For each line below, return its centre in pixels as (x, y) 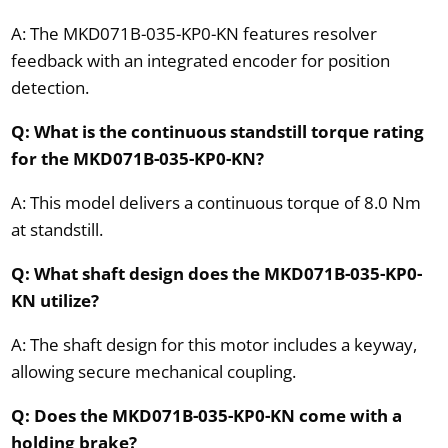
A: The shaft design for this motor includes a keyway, (213, 344)
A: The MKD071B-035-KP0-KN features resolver (193, 33)
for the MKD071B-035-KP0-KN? (137, 158)
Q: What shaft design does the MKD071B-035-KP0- (216, 273)
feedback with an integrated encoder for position (200, 60)
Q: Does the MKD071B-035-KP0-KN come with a (206, 415)
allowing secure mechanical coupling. (153, 371)
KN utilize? (54, 300)
